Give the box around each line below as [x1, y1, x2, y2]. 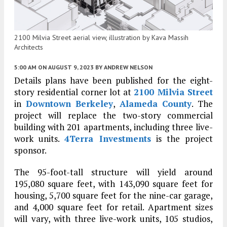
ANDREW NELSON [104, 63, 153, 71]
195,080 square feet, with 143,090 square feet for [14, 178, 213, 190]
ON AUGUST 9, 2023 [38, 63, 94, 71]
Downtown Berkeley [25, 98, 113, 110]
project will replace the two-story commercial [14, 109, 213, 122]
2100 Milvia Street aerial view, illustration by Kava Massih [14, 33, 188, 43]
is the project [150, 133, 213, 145]
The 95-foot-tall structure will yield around [14, 166, 213, 178]
